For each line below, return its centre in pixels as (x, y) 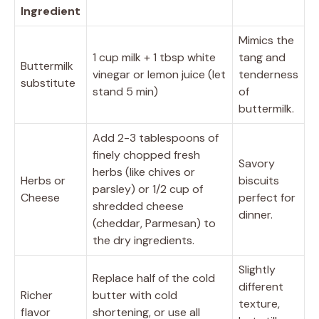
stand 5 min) (125, 91)
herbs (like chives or (144, 172)
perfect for (267, 197)
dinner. (256, 214)
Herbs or (43, 180)
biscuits (259, 180)
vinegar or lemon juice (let (159, 74)
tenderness (268, 74)
